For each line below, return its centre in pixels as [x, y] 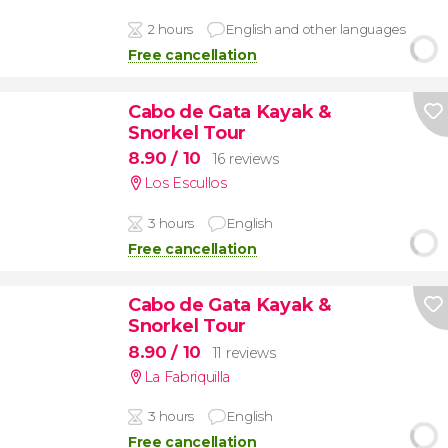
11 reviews [244, 352]
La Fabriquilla [187, 376]
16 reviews [245, 159]
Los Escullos [185, 183]
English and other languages [316, 29]
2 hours [170, 29]
